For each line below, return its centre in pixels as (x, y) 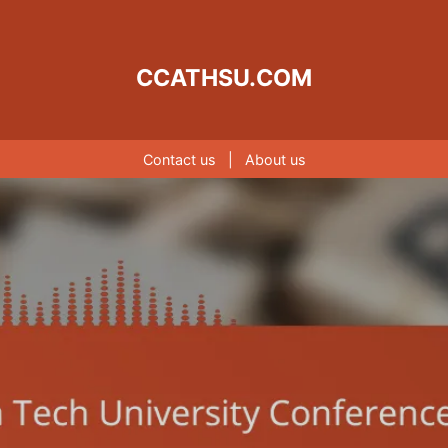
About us (275, 159)
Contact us (179, 159)
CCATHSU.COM (224, 78)
